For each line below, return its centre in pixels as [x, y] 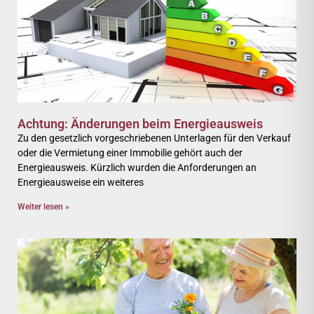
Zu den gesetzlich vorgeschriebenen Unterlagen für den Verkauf [154, 138]
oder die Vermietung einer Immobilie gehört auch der [130, 153]
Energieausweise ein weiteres [81, 182]
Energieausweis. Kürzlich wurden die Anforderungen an [137, 168]
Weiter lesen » [43, 207]
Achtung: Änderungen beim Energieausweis [140, 124]
